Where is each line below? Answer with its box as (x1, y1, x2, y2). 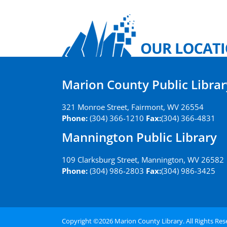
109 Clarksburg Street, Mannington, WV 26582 (62, 155, 224, 165)
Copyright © (62, 216, 99, 225)
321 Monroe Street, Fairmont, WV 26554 (62, 102, 204, 112)
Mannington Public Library (62, 129, 217, 145)
